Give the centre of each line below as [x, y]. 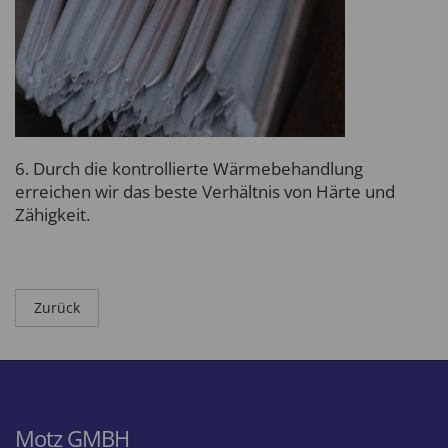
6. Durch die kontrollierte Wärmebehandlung [189, 168]
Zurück [57, 307]
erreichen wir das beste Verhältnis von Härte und [205, 191]
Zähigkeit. [54, 214]
